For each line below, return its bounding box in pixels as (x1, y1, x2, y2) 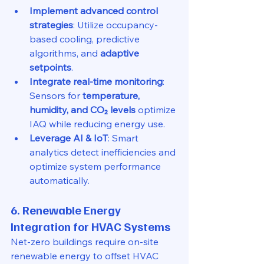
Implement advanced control (29, 5, 160, 16)
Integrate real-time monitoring (29, 75, 163, 87)
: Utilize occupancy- (73, 19, 158, 31)
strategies (29, 19, 73, 31)
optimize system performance (29, 160, 163, 172)
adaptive (100, 47, 141, 59)
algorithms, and (29, 47, 100, 59)
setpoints (29, 61, 71, 73)
